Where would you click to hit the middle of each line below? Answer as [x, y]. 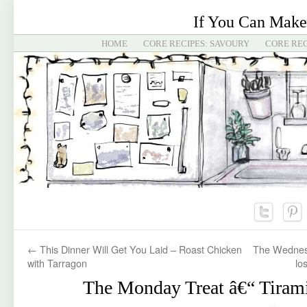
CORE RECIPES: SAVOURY [196, 44]
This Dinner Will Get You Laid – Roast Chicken [139, 249]
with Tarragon [57, 263]
